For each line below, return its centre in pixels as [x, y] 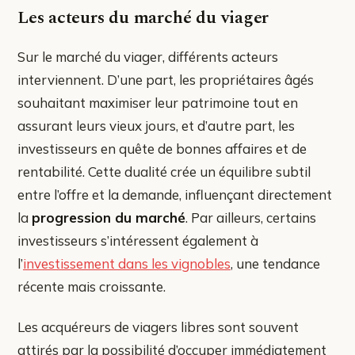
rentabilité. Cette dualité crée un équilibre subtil [164, 171]
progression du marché [109, 217]
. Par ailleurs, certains [251, 217]
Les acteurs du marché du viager [143, 17]
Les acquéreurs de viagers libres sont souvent [158, 326]
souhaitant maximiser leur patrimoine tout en [158, 102]
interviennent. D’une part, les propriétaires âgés [166, 79]
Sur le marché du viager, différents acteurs [148, 56]
